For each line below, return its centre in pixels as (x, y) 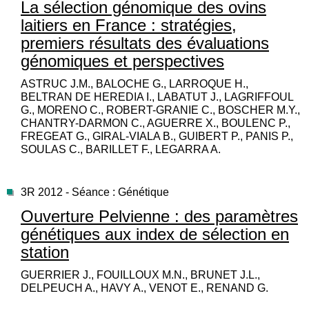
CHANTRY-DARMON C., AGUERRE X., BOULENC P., (156, 123)
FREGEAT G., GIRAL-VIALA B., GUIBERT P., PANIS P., (157, 137)
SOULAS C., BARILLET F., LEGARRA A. (121, 150)
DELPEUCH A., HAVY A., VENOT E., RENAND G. (144, 288)
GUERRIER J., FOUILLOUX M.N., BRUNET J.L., (140, 275)
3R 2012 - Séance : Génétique (95, 192)
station (45, 252)
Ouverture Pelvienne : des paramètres (159, 217)
